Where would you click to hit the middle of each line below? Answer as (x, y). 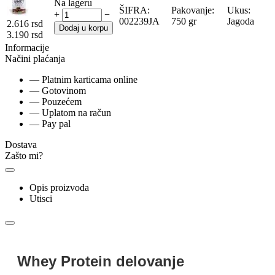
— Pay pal (50, 123)
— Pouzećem (56, 101)
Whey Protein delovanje (101, 261)
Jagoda (241, 21)
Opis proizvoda (59, 187)
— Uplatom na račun (70, 112)
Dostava (21, 144)
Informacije (27, 47)
